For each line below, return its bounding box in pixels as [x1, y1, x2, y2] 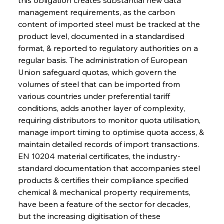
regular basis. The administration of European [17, 54, 189, 65]
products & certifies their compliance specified [17, 174, 190, 185]
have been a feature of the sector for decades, [17, 198, 192, 209]
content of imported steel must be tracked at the [17, 18, 202, 29]
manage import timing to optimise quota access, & [17, 126, 206, 137]
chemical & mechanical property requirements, [17, 186, 192, 197]
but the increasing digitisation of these [17, 210, 162, 221]
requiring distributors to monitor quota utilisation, [17, 114, 202, 125]
